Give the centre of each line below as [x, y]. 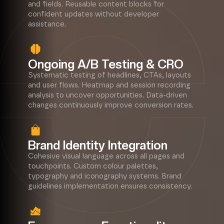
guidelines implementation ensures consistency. [110, 186]
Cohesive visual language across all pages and [106, 156]
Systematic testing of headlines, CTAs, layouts [109, 75]
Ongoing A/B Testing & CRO [106, 64]
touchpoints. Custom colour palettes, [93, 166]
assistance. [47, 24]
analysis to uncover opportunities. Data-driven [107, 95]
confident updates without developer [93, 14]
